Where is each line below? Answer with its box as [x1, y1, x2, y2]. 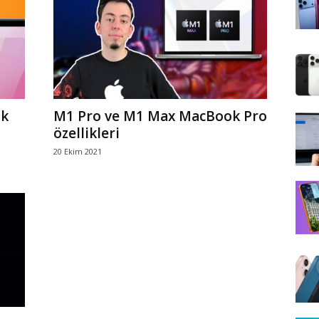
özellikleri [53, 124, 120, 142]
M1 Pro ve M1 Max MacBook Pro [53, 107, 267, 125]
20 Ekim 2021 [53, 146, 102, 157]
